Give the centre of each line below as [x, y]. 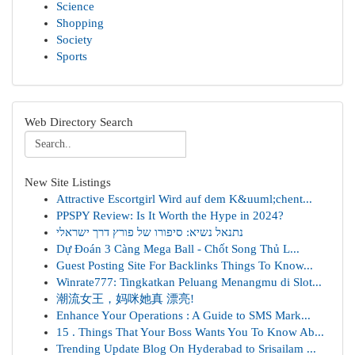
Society [74, 40]
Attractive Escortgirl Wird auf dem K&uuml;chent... [184, 199]
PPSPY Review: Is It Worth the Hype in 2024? [170, 216]
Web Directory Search [79, 122]
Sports [72, 56]
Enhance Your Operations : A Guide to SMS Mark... [183, 315]
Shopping [80, 23]
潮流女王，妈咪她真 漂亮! [125, 299]
